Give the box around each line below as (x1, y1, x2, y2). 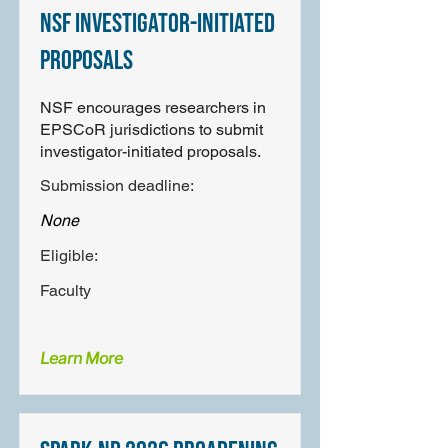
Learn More (40, 349, 123, 368)
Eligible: (40, 246, 98, 265)
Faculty (40, 281, 91, 300)
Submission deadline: (40, 176, 198, 195)
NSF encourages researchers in (40, 98, 266, 117)
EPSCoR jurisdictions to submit (40, 120, 263, 139)
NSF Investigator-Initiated (40, 8, 275, 40)
